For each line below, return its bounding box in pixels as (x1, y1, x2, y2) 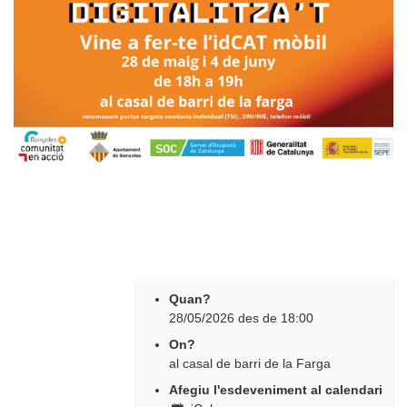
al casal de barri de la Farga (169, 356, 331, 372)
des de (234, 311, 281, 326)
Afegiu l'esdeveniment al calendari (169, 382, 382, 398)
